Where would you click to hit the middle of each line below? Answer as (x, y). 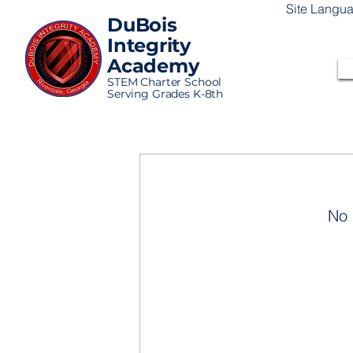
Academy (153, 66)
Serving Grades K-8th (165, 94)
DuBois (142, 25)
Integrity (149, 45)
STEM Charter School (165, 82)
